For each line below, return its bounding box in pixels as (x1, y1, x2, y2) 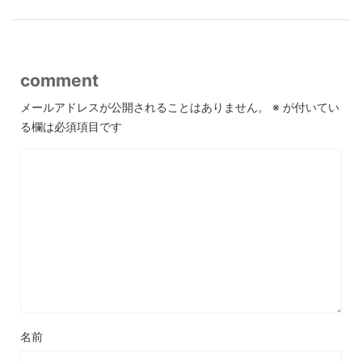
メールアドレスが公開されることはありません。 (20, 99, 269, 114)
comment (20, 69, 99, 90)
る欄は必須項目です (20, 119, 122, 133)
